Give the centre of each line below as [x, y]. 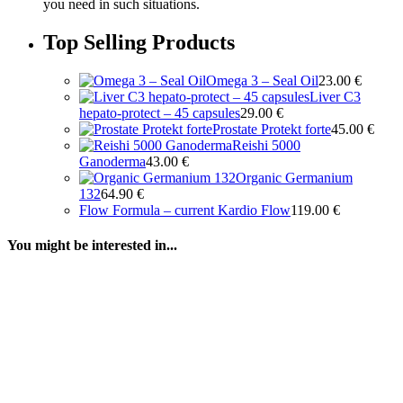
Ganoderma [112, 161]
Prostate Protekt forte [272, 129]
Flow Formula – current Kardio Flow [185, 210]
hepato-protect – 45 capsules [160, 112]
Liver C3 [335, 96]
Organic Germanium [294, 177]
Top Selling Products [139, 42]
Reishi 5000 [266, 145]
